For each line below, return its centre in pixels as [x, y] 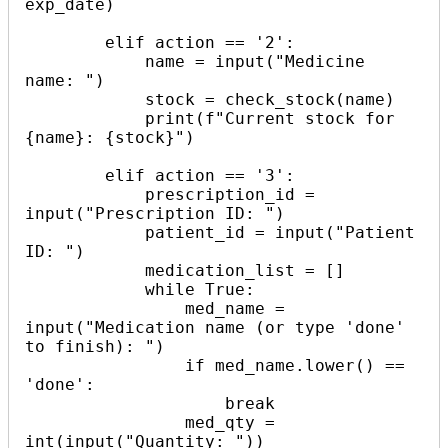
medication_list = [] [85, 270]
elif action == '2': [65, 42]
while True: [85, 289]
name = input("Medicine [85, 61]
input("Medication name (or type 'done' [215, 327]
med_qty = [105, 422]
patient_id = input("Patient [85, 232]
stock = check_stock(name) [85, 99]
